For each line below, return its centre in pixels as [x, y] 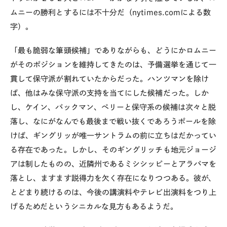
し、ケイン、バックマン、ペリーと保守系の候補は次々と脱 [113, 107]
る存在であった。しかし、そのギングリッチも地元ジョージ [113, 149]
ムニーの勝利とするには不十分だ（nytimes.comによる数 [111, 12]
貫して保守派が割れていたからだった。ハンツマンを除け [109, 79]
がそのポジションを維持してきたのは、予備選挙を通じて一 [113, 64]
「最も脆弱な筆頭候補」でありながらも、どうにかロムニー [113, 50]
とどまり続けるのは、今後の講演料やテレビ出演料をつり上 [113, 192]
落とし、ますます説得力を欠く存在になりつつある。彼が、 [113, 178]
